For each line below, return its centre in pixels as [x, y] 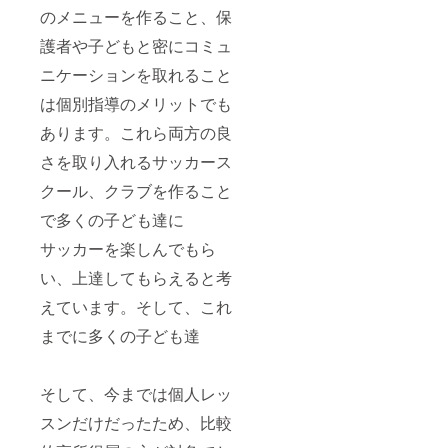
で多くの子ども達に [112, 220]
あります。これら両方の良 [136, 133]
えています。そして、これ [136, 307]
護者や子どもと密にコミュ [136, 46]
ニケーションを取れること [136, 75]
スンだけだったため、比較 [136, 423]
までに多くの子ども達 [120, 336]
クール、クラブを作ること [136, 191]
